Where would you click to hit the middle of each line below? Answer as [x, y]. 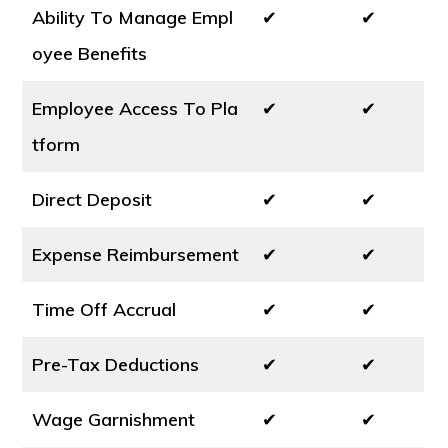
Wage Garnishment [114, 419]
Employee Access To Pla [135, 108]
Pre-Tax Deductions [116, 364]
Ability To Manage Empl [133, 17]
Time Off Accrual [104, 309]
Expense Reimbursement [136, 254]
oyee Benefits [90, 53]
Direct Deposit [92, 199]
